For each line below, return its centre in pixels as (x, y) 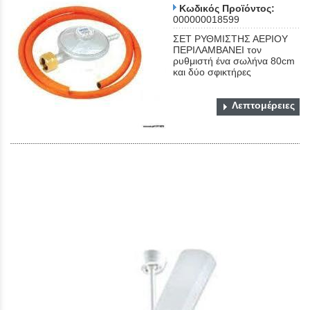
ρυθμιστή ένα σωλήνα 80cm (234, 61)
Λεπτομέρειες (263, 106)
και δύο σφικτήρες (212, 72)
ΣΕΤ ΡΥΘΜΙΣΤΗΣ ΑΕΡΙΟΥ (230, 39)
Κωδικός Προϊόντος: (227, 9)
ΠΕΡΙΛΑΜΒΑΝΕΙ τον (217, 50)
